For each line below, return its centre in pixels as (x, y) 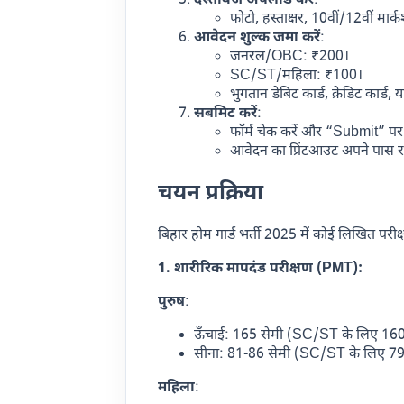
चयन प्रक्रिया (211, 193)
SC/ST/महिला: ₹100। (297, 77)
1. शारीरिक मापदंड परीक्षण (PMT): (261, 269)
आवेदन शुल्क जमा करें (257, 39)
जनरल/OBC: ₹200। (290, 58)
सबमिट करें (226, 115)
